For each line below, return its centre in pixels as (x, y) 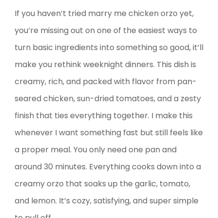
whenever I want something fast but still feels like (109, 132)
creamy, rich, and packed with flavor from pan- (106, 81)
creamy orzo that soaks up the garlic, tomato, (102, 183)
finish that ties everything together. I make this (104, 115)
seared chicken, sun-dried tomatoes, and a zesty (108, 98)
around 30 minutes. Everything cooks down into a (108, 166)
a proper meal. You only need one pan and (96, 149)
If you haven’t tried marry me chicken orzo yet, (104, 13)
